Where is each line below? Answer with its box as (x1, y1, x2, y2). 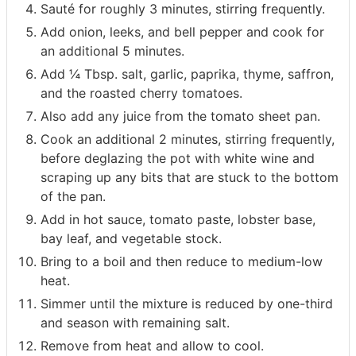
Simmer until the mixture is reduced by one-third (41, 296, 333, 312)
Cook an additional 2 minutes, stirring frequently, (41, 131, 335, 148)
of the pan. (41, 188, 106, 205)
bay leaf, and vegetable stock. (41, 230, 222, 247)
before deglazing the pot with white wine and (41, 150, 315, 167)
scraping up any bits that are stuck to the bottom (41, 169, 339, 186)
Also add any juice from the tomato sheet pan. (41, 108, 320, 125)
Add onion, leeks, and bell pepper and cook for (41, 24, 324, 41)
